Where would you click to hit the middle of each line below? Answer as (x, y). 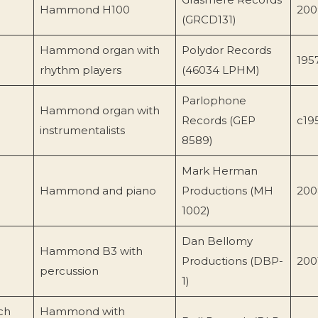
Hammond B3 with (91, 251)
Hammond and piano (98, 190)
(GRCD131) (209, 19)
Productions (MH (227, 190)
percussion (69, 270)
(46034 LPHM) (220, 70)
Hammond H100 (84, 9)
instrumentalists (82, 130)
